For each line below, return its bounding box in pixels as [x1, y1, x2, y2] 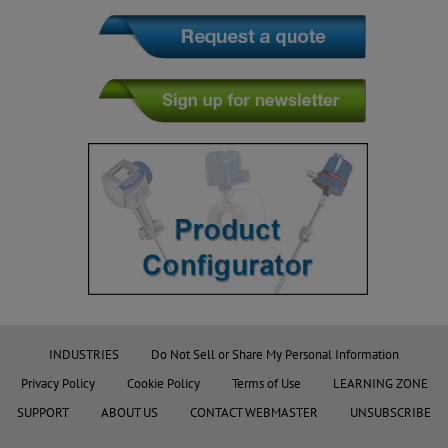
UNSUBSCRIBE [350, 403, 431, 421]
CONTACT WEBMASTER [190, 403, 318, 421]
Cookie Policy [126, 374, 200, 392]
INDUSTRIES [49, 345, 119, 363]
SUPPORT [17, 403, 69, 421]
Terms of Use [231, 374, 301, 392]
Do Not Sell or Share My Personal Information [151, 345, 399, 363]
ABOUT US [101, 403, 158, 421]
